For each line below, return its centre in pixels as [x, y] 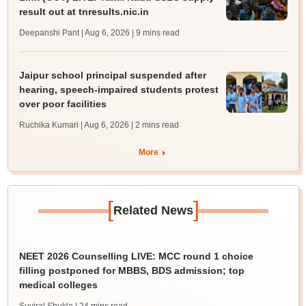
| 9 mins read [155, 33]
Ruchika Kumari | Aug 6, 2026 [74, 125]
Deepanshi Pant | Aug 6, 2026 [74, 33]
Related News [153, 210]
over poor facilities [62, 104]
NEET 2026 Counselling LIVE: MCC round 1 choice [136, 256]
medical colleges [58, 285]
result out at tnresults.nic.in [84, 12]
